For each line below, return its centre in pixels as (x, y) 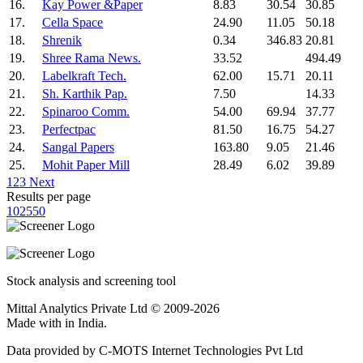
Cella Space (73, 22)
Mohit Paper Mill (86, 164)
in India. (86, 322)
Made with (36, 322)
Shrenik (62, 40)
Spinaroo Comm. (86, 111)
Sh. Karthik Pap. (85, 93)
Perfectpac (69, 129)
